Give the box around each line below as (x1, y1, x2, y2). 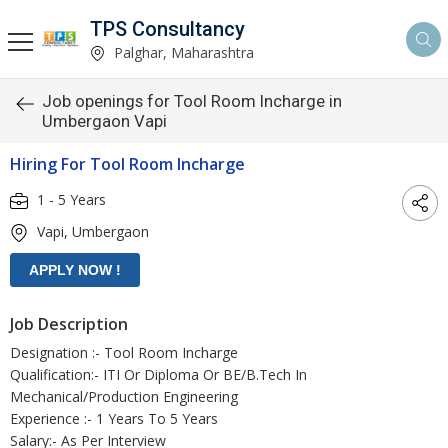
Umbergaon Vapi (42, 111, 167, 131)
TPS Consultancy (90, 16, 245, 41)
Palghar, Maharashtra (110, 42, 254, 62)
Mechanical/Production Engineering (10, 387, 238, 406)
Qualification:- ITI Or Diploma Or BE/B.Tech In (10, 365, 307, 384)
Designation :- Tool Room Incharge (10, 343, 238, 362)
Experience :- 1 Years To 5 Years (10, 409, 218, 428)
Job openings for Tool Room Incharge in (42, 91, 342, 111)
